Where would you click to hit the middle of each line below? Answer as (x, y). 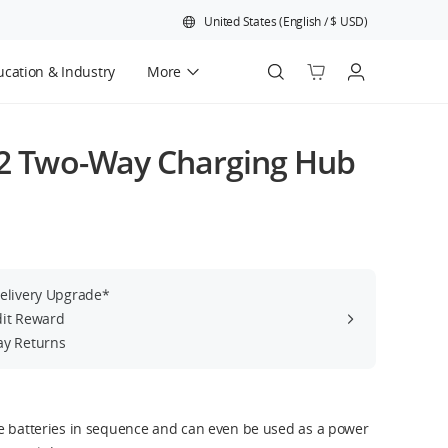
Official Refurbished (122, 122)
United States (240, 21)
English (302, 21)
